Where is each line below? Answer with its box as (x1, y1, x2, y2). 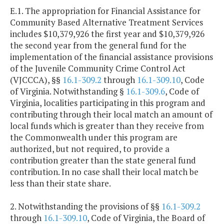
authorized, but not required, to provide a (10, 143, 169, 155)
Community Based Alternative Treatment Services (10, 16, 203, 28)
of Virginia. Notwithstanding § (10, 85, 126, 97)
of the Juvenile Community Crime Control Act (10, 62, 185, 74)
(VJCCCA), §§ (10, 74, 62, 86)
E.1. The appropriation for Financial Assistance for (10, 5, 200, 17)
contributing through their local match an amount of (10, 108, 212, 120)
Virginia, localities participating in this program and (10, 97, 205, 109)
